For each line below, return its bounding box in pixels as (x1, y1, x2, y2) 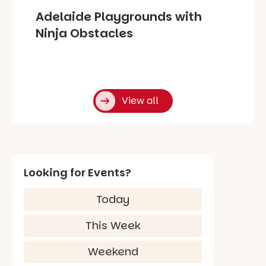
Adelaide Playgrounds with (36, 8, 202, 26)
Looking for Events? (24, 165, 131, 180)
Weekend (87, 244, 138, 259)
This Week (85, 218, 140, 233)
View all (122, 94, 159, 108)
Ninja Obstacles (36, 25, 133, 42)
